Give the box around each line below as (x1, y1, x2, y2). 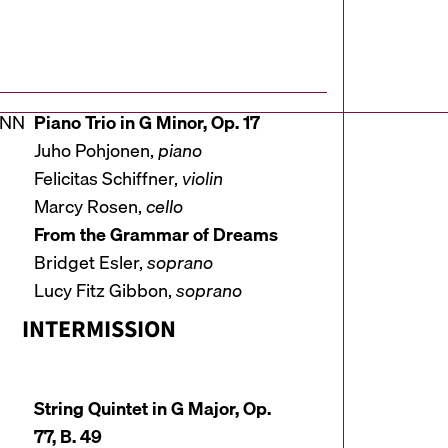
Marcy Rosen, (33, 192, 146, 222)
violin (181, 164, 223, 194)
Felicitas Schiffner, (33, 164, 182, 194)
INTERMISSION (22, 312, 177, 348)
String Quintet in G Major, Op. (33, 394, 271, 424)
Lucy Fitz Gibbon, (33, 276, 176, 306)
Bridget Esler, (33, 248, 147, 278)
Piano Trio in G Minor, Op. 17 (33, 108, 260, 138)
